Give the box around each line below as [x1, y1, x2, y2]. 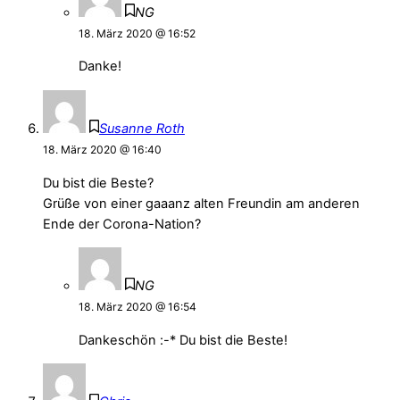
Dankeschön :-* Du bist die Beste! [79, 331, 287, 348]
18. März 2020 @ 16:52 [79, 26, 196, 40]
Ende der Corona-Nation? [43, 215, 201, 232]
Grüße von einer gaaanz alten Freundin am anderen [43, 195, 360, 212]
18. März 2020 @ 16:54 [79, 300, 196, 314]
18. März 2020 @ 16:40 [43, 143, 162, 157]
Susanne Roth [98, 121, 185, 137]
